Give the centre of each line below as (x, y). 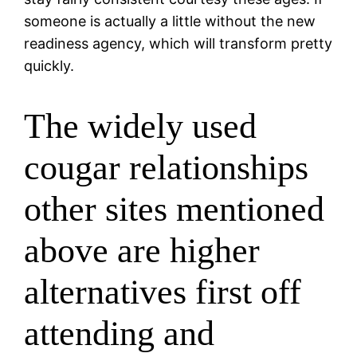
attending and (120, 334)
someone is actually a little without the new (170, 21)
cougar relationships (167, 168)
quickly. (49, 65)
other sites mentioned (175, 210)
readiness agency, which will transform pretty (178, 43)
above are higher (142, 251)
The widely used (141, 127)
